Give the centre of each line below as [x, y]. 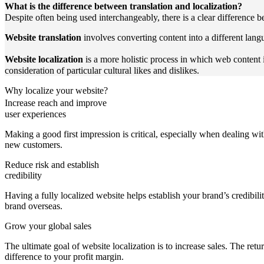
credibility [23, 176]
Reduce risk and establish [52, 165]
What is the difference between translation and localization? [123, 6]
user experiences [35, 114]
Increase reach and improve [60, 103]
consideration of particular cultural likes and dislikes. [102, 71]
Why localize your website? [56, 91]
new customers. [34, 145]
